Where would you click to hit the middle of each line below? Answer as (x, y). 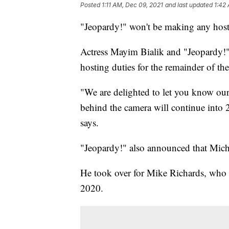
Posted (91, 5)
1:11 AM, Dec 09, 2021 (132, 5)
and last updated (189, 5)
